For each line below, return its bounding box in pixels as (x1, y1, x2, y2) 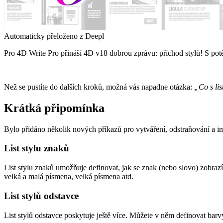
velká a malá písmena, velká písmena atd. (4, 172, 133, 181)
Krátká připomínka (4, 101, 105, 114)
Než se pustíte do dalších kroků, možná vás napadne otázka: (4, 82, 194, 91)
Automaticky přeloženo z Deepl (4, 31, 104, 40)
